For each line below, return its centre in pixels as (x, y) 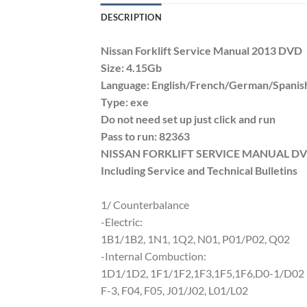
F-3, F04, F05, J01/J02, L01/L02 (174, 291)
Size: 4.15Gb (131, 68)
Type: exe (125, 102)
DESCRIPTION (131, 17)
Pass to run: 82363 (145, 136)
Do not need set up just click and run (188, 119)
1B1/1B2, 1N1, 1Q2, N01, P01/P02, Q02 (195, 239)
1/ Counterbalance (145, 205)
